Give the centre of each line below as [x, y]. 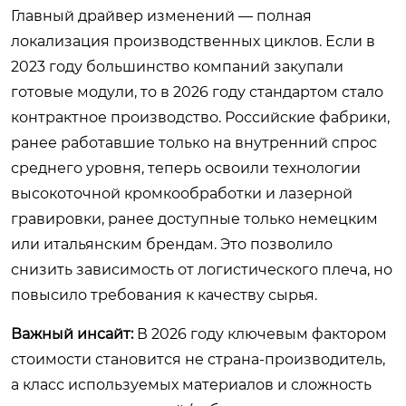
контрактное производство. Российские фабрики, [200, 117]
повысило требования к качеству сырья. [164, 295]
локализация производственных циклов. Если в [193, 41]
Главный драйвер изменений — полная [161, 15]
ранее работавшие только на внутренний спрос [194, 142]
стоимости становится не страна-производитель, [198, 359]
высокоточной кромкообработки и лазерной [182, 193]
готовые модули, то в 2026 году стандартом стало [197, 92]
